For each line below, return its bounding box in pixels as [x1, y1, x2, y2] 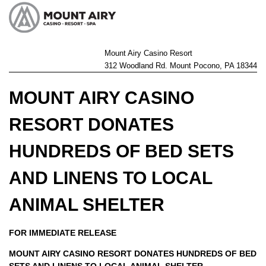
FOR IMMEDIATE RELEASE [9, 228, 116, 237]
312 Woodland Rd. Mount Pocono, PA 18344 [104, 61, 257, 70]
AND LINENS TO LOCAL [9, 168, 212, 188]
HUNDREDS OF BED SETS [9, 141, 234, 161]
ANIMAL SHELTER [9, 195, 164, 214]
